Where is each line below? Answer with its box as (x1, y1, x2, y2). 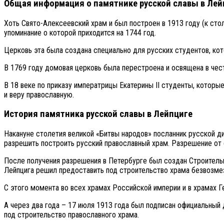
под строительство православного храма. (4, 210, 139, 220)
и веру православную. (4, 89, 74, 99)
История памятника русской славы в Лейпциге (4, 108, 192, 120)
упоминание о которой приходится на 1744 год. (4, 27, 156, 37)
